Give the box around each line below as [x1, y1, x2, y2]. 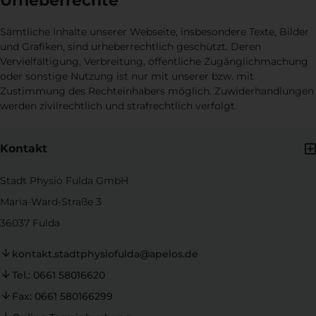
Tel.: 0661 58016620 [11, 269, 105, 282]
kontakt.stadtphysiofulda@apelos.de [11, 248, 198, 261]
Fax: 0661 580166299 [11, 290, 113, 303]
